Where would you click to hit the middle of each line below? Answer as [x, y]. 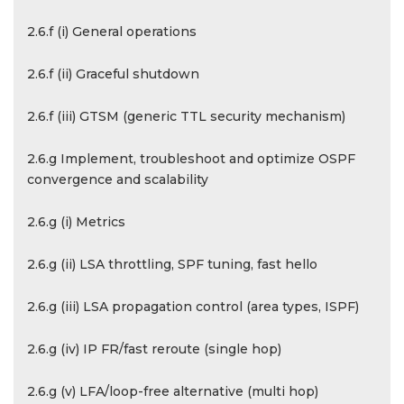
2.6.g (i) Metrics [76, 222]
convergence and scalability [118, 179]
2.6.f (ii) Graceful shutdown [113, 74]
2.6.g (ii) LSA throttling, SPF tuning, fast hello [172, 264]
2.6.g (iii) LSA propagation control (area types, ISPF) [193, 307]
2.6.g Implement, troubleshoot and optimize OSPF [191, 159]
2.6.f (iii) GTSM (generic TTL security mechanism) [186, 116]
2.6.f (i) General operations [112, 32]
